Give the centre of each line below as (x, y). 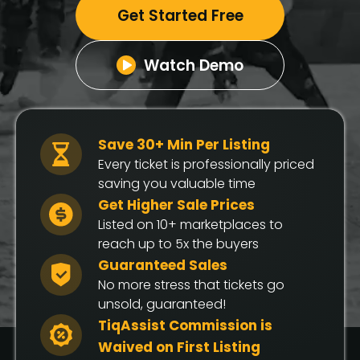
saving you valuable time (177, 184)
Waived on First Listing (179, 347)
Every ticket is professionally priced (206, 164)
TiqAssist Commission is (185, 325)
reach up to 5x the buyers (178, 244)
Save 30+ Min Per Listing (184, 145)
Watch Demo (194, 65)
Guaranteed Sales (163, 265)
